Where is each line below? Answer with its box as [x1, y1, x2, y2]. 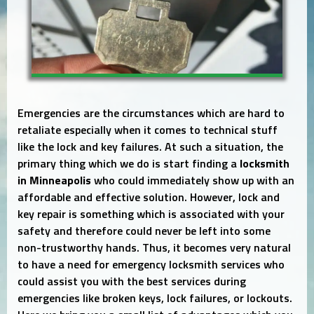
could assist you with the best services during [18, 275, 246, 287]
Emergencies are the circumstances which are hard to [18, 107, 285, 119]
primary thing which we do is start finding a [18, 158, 240, 170]
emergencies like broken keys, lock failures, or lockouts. [18, 292, 292, 304]
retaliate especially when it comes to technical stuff [18, 124, 278, 136]
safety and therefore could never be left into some [18, 225, 271, 237]
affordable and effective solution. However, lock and [18, 191, 280, 203]
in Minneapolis [18, 175, 91, 186]
